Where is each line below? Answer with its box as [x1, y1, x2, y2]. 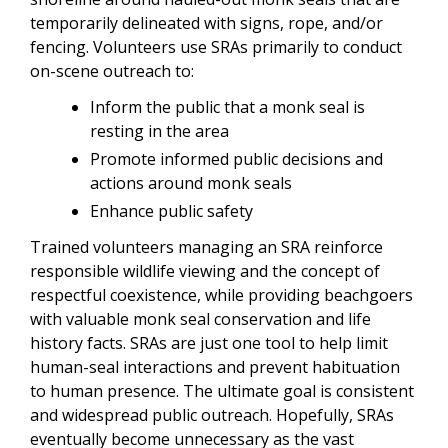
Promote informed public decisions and [90, 147, 383, 170]
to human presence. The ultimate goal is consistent [30, 379, 414, 402]
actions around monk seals [90, 171, 292, 194]
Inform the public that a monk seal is [90, 95, 365, 118]
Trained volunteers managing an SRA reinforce [30, 235, 383, 258]
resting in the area [90, 119, 229, 142]
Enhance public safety [90, 199, 253, 222]
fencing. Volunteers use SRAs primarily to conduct [30, 35, 402, 58]
